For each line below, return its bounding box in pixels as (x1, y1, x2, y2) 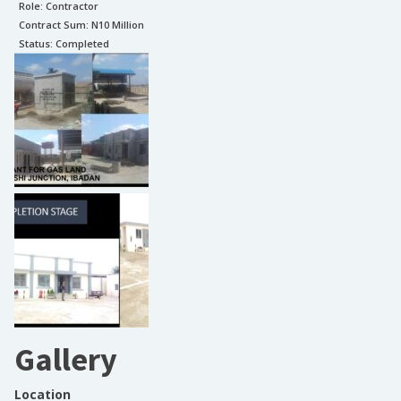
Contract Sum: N (19, 18, 98, 31)
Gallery (14, 339, 117, 380)
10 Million (98, 18, 144, 31)
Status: (19, 37, 55, 50)
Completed (55, 37, 109, 50)
